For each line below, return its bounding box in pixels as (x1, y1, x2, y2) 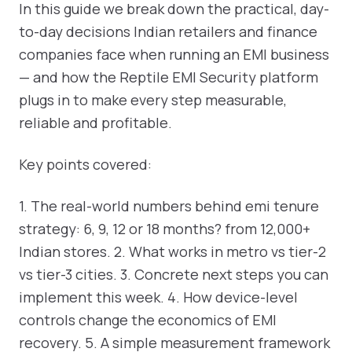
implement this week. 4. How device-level (19, 288, 298, 306)
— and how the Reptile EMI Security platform (19, 68, 318, 86)
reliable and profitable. (19, 113, 172, 132)
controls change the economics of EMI (19, 310, 277, 329)
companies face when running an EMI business (19, 45, 329, 64)
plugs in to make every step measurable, (19, 90, 287, 109)
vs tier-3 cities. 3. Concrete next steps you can (19, 265, 328, 284)
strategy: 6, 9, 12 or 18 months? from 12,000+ (19, 219, 310, 238)
